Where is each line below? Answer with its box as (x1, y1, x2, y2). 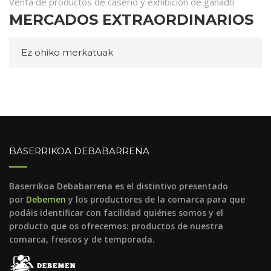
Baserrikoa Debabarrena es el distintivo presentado (9, 180, 228, 192)
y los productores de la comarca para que (66, 194, 245, 205)
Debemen (26, 194, 66, 205)
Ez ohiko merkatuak (21, 47, 113, 58)
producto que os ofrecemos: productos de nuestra (9, 220, 223, 232)
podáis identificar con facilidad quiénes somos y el (9, 207, 223, 218)
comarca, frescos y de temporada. (9, 233, 155, 245)
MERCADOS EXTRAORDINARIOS (9, 11, 253, 28)
